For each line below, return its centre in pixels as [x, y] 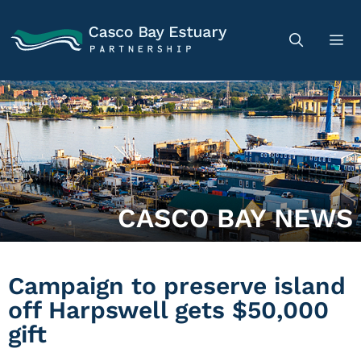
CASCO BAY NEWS [235, 218]
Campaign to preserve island [177, 286]
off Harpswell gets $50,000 [168, 310]
